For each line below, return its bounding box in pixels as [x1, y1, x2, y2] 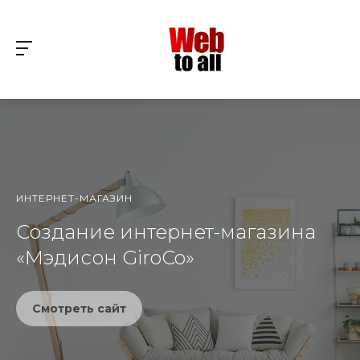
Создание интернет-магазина [16, 219, 316, 243]
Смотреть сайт [32, 301, 126, 316]
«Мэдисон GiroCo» [16, 245, 194, 269]
